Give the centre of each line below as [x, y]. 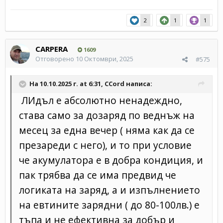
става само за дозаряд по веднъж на [107, 115]
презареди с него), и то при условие [105, 145]
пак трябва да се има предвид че [98, 175]
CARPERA [52, 49]
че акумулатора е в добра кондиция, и [111, 160]
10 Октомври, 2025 [105, 58]
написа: [138, 83]
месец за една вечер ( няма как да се [107, 130]
